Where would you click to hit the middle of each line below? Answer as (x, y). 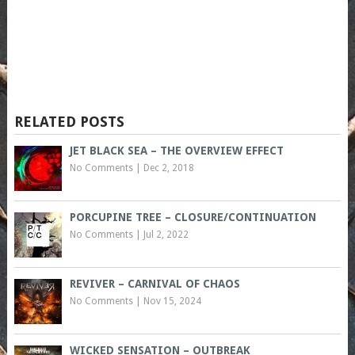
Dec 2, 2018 (168, 168)
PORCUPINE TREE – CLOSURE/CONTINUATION (193, 218)
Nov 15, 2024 (172, 302)
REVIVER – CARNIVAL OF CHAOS (155, 284)
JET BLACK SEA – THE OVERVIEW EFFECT (176, 151)
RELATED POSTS (69, 122)
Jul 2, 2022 (166, 235)
